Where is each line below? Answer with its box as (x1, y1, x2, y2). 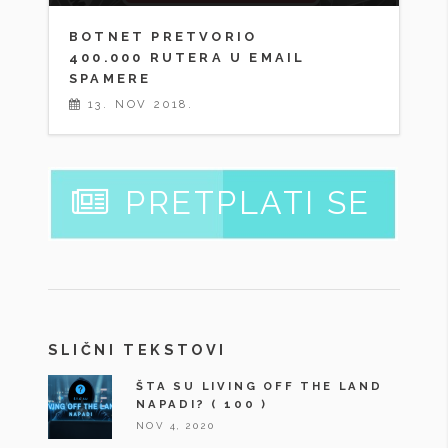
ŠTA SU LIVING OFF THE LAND (136, 378, 383, 393)
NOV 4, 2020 (136, 420, 216, 432)
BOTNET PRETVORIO (69, 29, 258, 45)
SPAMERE (69, 71, 152, 87)
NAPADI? (136, 396, 206, 411)
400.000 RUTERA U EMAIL (69, 50, 306, 66)
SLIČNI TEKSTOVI (48, 341, 227, 359)
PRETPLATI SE (125, 184, 371, 222)
